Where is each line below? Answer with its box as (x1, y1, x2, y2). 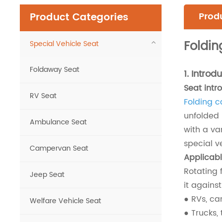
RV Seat (30, 90, 57, 102)
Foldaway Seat (30, 64, 80, 76)
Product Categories (30, 9, 129, 26)
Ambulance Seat (30, 116, 87, 128)
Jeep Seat (30, 169, 65, 181)
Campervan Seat (30, 143, 89, 155)
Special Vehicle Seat (30, 38, 99, 50)
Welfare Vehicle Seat (30, 195, 102, 207)
